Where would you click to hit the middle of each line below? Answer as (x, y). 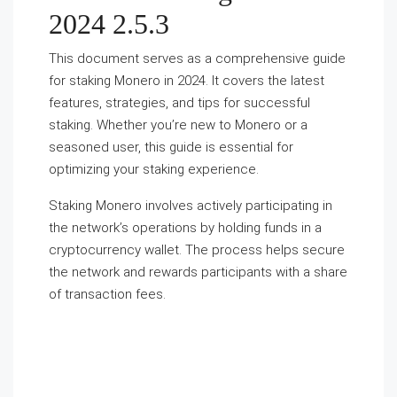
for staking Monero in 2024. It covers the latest (187, 81)
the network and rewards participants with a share (198, 272)
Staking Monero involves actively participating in (191, 206)
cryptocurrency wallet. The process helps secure (197, 250)
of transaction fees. (107, 294)
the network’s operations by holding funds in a (185, 228)
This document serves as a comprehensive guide (197, 58)
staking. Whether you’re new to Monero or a (178, 125)
